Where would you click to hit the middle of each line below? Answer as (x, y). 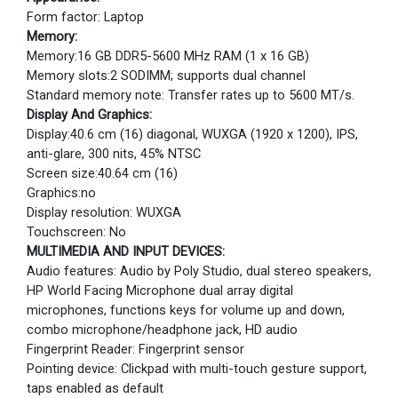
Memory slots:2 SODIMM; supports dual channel (166, 76)
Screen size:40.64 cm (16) (102, 173)
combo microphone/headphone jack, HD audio (162, 330)
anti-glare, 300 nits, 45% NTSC (114, 154)
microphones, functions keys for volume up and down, (186, 310)
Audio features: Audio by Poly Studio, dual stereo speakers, (199, 271)
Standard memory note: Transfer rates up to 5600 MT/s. (191, 95)
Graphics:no (61, 193)
